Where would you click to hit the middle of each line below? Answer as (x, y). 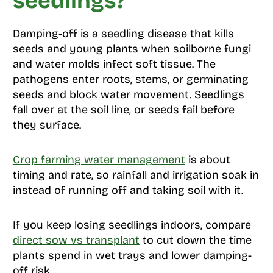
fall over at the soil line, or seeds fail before (123, 109)
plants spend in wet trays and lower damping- (132, 255)
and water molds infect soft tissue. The (114, 64)
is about (207, 159)
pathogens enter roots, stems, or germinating (130, 79)
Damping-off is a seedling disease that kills (123, 33)
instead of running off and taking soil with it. (128, 190)
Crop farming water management (99, 159)
